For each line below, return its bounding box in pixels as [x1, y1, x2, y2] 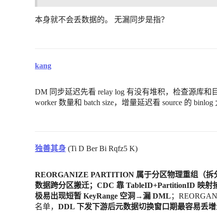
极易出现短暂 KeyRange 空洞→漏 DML [35, 192, 171, 201]
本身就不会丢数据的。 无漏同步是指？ [35, 15, 169, 24]
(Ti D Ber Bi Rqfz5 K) [66, 144, 138, 153]
